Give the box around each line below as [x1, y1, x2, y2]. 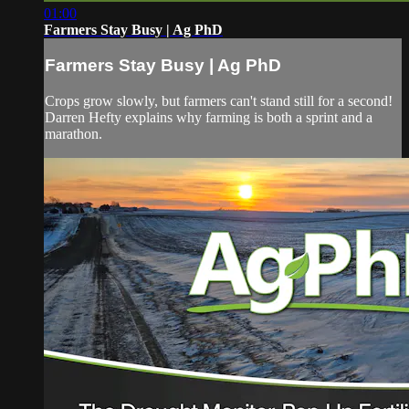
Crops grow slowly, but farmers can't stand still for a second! [45, 92, 393, 109]
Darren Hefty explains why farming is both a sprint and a [45, 109, 372, 125]
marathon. [45, 125, 102, 142]
